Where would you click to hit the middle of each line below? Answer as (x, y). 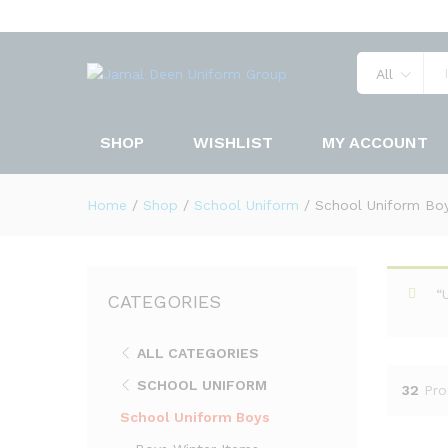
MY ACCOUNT (374, 142)
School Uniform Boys (194, 416)
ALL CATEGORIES (197, 352)
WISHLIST (232, 142)
